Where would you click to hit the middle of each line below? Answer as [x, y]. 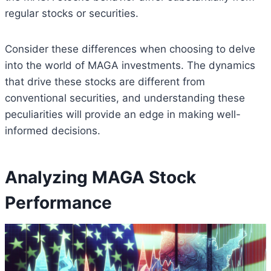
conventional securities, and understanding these [125, 98]
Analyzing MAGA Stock [100, 178]
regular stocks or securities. [72, 14]
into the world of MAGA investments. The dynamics [130, 66]
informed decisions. [53, 131]
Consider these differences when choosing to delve [130, 49]
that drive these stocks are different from [105, 82]
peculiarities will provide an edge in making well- [123, 115]
